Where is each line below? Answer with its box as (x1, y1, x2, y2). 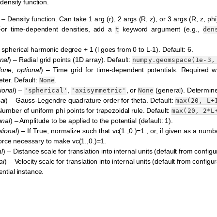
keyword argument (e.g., (119, 25, 203, 33)
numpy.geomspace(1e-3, (132, 56, 215, 64)
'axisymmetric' (71, 87, 126, 94)
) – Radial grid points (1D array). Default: (9, 56, 133, 64)
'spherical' (24, 87, 68, 94)
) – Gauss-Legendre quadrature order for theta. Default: (5, 96, 175, 105)
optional (16, 66, 41, 74)
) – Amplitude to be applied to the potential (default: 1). (10, 117, 173, 125)
